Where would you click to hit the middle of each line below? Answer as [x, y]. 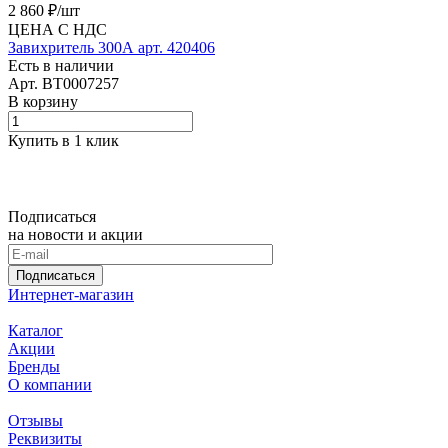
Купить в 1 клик [63, 141]
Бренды [34, 367]
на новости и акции [75, 235]
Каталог [35, 331]
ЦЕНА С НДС [57, 30]
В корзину [43, 102]
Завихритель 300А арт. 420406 [111, 48]
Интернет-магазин [71, 295]
